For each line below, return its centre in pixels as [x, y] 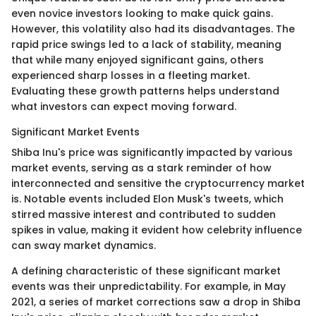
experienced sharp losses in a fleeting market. [130, 75]
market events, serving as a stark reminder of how [141, 168]
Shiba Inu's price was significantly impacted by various [152, 152]
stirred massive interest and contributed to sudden [144, 214]
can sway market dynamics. [84, 245]
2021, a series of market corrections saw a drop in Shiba [156, 302]
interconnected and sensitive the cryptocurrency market [158, 183]
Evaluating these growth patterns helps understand [145, 91]
